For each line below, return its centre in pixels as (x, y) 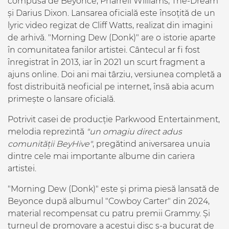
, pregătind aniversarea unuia (151, 144)
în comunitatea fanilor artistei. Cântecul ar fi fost (104, 50)
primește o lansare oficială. (61, 99)
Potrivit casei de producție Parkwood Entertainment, (114, 119)
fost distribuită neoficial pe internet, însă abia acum (111, 87)
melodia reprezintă (47, 132)
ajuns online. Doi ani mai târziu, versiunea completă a (114, 74)
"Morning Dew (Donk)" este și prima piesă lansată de (113, 189)
